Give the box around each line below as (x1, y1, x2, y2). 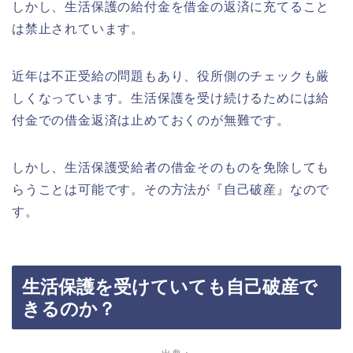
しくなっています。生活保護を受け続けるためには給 (12, 91, 330, 105)
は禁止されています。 (12, 21, 144, 35)
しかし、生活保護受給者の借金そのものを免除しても (12, 160, 330, 174)
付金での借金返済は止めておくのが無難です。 (12, 113, 290, 127)
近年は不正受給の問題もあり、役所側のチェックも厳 (12, 69, 330, 83)
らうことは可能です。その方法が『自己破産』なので (12, 182, 330, 196)
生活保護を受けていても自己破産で (22, 276, 318, 297)
